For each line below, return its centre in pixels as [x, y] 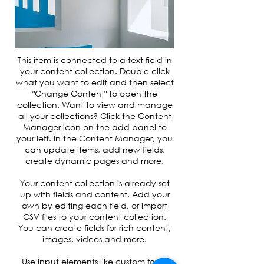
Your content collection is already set [95, 183]
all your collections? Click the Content [95, 116]
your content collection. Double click [95, 71]
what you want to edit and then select [95, 82]
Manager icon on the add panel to [95, 127]
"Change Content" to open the [95, 93]
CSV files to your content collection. [95, 217]
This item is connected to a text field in [95, 60]
